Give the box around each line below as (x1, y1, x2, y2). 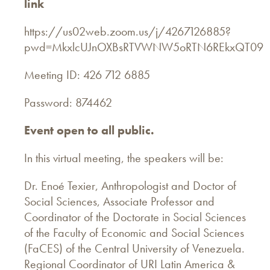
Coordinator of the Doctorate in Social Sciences (24, 209, 246, 225)
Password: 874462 (24, 94, 112, 110)
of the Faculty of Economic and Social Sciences (24, 224, 244, 240)
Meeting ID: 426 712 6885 (24, 66, 150, 83)
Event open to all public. (24, 122, 154, 138)
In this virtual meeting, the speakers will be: (24, 149, 224, 166)
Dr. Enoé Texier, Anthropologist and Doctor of (24, 177, 236, 193)
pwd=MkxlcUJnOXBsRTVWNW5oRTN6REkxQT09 (24, 39, 263, 55)
